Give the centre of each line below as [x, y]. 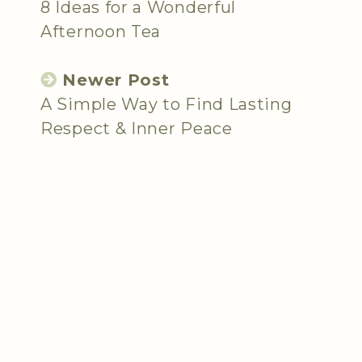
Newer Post [113, 80]
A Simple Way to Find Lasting [166, 105]
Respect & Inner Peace [137, 129]
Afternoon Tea [101, 32]
